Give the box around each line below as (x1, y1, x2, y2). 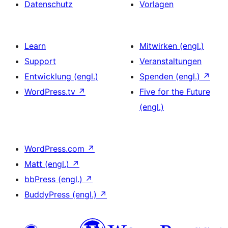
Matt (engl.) (24, 158, 72, 169)
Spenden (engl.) (139, 71, 203, 81)
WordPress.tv (24, 86, 78, 97)
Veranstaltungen (139, 55, 202, 66)
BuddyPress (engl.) (24, 189, 99, 199)
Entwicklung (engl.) (24, 71, 98, 81)
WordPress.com (24, 143, 87, 154)
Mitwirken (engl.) (139, 40, 204, 51)
